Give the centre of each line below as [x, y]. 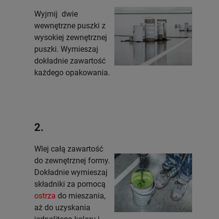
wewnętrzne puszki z [70, 26]
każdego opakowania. [73, 73]
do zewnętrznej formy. [72, 161]
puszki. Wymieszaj [66, 49]
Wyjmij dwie [56, 14]
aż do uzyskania [62, 208]
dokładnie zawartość [70, 61]
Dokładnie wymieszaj [71, 172]
